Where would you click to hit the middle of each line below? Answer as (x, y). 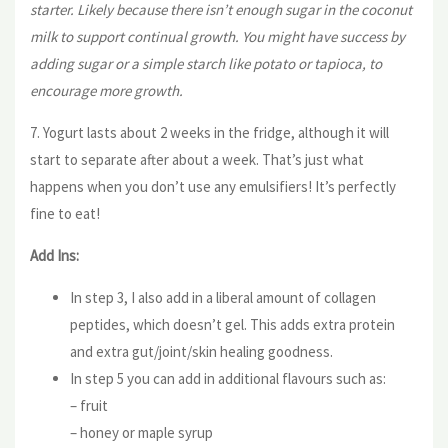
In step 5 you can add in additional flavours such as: (228, 378)
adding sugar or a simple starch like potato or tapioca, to (206, 63)
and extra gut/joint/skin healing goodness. (201, 351)
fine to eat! (65, 213)
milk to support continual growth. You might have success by (217, 36)
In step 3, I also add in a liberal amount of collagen (223, 297)
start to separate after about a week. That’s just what (197, 159)
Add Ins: (54, 255)
